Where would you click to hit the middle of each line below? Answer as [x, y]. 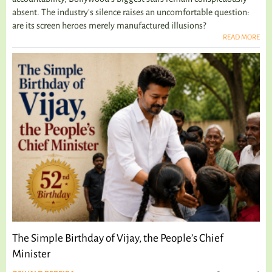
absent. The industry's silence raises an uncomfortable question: [131, 12]
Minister [31, 254]
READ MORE [241, 37]
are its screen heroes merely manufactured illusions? [109, 25]
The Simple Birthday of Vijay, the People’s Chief [118, 238]
